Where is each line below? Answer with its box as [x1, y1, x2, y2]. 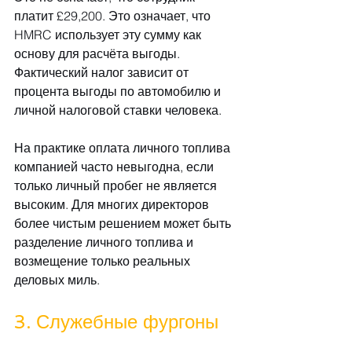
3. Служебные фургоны [14, 310, 218, 334]
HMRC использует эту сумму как [14, 27, 204, 43]
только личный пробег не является [14, 178, 220, 194]
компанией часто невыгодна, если [14, 159, 217, 175]
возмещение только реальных [14, 253, 193, 269]
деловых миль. [14, 272, 100, 288]
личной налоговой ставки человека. [14, 102, 222, 119]
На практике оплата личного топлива [14, 140, 233, 156]
